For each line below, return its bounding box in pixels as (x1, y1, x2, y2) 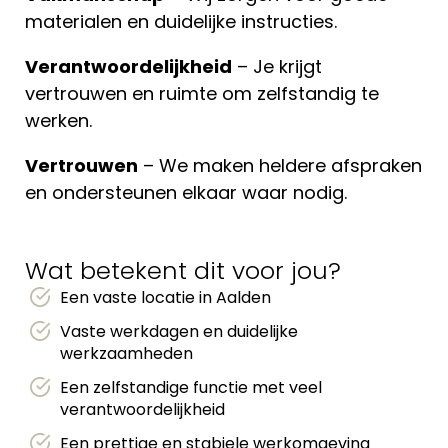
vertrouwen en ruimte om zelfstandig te (25, 81, 379, 106)
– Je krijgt (232, 54, 322, 79)
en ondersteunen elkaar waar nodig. (25, 180, 347, 205)
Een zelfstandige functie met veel (60, 376, 322, 399)
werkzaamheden (60, 342, 193, 365)
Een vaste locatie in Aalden (60, 286, 271, 309)
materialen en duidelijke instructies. (25, 9, 337, 34)
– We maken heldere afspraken (138, 153, 422, 178)
